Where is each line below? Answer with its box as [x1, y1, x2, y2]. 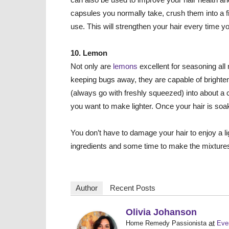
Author [76, 184, 98, 192]
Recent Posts [110, 184, 155, 192]
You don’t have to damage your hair [71, 128, 190, 137]
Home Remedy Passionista [126, 219, 207, 227]
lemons [113, 62, 140, 71]
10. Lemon [71, 49, 107, 57]
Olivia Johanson [126, 207, 197, 217]
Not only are [71, 62, 113, 71]
